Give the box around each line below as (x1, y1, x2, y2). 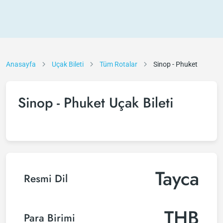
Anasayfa (6, 60, 36, 68)
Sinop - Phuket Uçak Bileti (18, 93, 173, 113)
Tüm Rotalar (100, 60, 137, 68)
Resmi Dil (24, 171, 68, 186)
